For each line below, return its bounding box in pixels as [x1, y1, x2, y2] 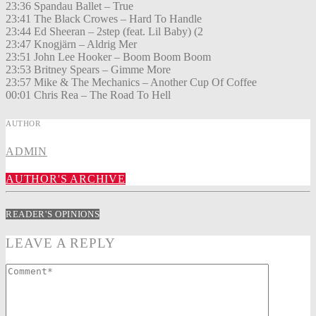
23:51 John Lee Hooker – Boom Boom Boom [6, 51, 211, 63]
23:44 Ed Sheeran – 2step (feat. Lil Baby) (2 [6, 25, 203, 38]
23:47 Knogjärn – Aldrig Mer [6, 38, 137, 51]
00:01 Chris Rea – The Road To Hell [6, 89, 171, 102]
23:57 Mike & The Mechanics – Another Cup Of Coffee [6, 76, 257, 89]
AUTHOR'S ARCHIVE [6, 173, 126, 186]
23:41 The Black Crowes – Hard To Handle [6, 13, 202, 25]
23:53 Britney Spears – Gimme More [6, 63, 171, 76]
